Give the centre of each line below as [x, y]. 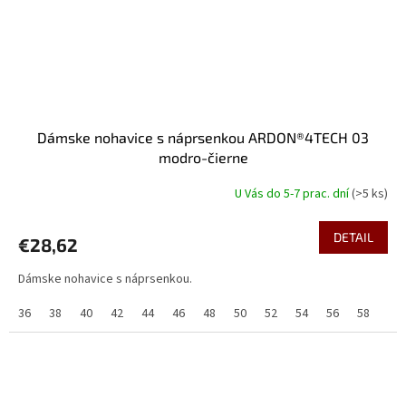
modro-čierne [203, 157]
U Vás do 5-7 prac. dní [293, 194]
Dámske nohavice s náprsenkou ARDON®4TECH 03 [203, 137]
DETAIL [353, 237]
